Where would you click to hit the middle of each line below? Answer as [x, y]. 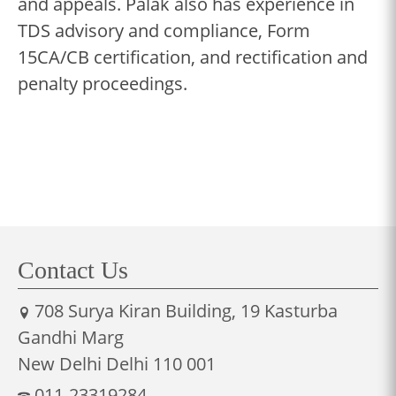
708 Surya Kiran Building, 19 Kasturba [186, 310]
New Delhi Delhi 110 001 [117, 363]
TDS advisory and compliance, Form [164, 30]
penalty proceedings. [103, 83]
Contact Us [73, 270]
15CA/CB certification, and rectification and [193, 57]
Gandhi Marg [71, 337]
